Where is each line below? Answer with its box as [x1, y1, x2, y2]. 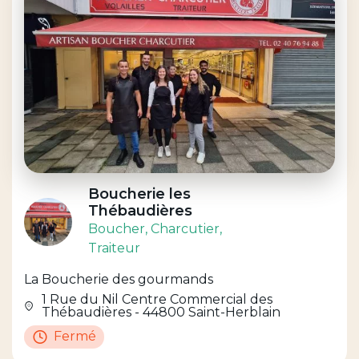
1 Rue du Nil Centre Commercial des [42, 291, 273, 307]
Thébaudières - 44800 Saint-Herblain [42, 304, 281, 320]
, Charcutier [145, 220, 220, 236]
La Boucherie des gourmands [24, 271, 213, 287]
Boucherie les [88, 184, 191, 203]
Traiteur [88, 240, 140, 256]
